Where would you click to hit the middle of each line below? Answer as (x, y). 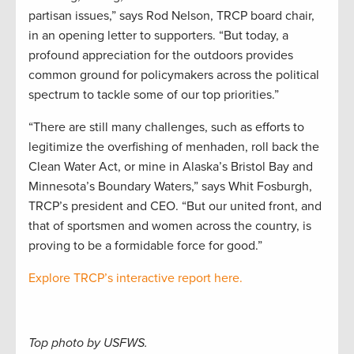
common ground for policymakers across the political (174, 75)
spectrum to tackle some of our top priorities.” (154, 95)
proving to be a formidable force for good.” (145, 246)
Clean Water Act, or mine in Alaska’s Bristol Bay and (171, 167)
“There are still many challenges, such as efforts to (166, 128)
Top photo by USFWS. (88, 343)
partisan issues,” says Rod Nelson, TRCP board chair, (171, 16)
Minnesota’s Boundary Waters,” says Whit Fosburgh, (170, 187)
